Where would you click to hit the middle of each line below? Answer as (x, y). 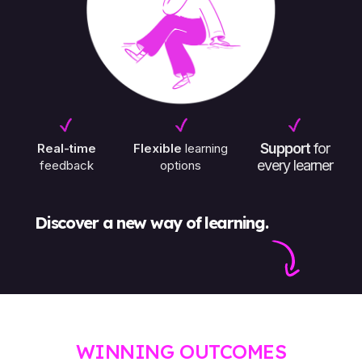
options (181, 165)
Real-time (67, 148)
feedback (67, 165)
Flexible (158, 148)
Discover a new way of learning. (154, 222)
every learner (295, 165)
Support (287, 148)
